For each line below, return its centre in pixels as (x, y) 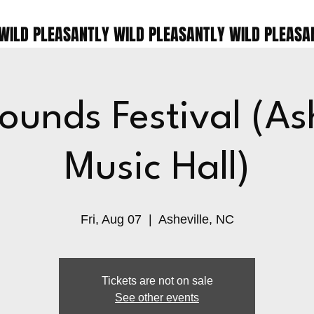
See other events (157, 298)
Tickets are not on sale (157, 281)
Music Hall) (157, 169)
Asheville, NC (196, 219)
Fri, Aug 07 (111, 219)
